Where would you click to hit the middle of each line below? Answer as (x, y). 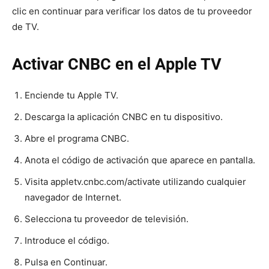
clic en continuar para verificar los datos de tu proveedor (132, 11)
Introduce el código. (67, 240)
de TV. (26, 26)
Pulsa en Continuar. (66, 262)
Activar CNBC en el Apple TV (117, 64)
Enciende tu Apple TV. (71, 95)
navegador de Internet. (73, 197)
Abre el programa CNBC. (77, 138)
